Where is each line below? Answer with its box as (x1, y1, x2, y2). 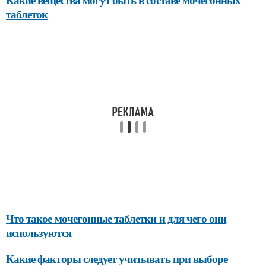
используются (6, 224, 71, 240)
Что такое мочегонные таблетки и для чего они (6, 210, 227, 226)
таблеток (6, 5, 48, 22)
